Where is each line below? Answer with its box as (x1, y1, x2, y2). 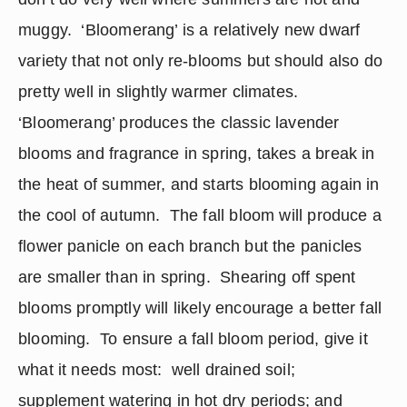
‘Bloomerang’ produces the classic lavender (18, 114, 340, 132)
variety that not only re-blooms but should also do (18, 52, 382, 70)
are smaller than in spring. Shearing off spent (18, 268, 356, 286)
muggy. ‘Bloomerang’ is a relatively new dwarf (18, 21, 361, 39)
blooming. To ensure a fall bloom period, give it (18, 330, 368, 348)
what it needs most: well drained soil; (18, 361, 301, 379)
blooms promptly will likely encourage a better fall (18, 299, 382, 317)
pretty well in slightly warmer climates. (18, 83, 303, 101)
